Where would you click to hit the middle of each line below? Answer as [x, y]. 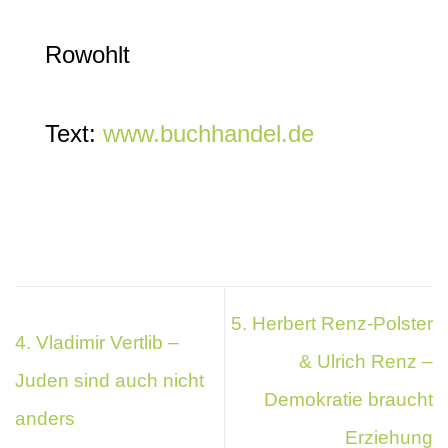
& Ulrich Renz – [366, 362]
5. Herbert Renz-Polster [332, 324]
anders [45, 419]
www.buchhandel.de [208, 134]
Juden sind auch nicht [109, 381]
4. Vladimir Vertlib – [97, 343]
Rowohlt [87, 55]
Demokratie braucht [348, 400]
